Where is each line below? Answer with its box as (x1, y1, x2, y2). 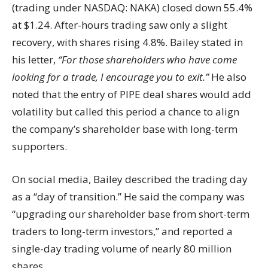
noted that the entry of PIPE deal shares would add (12, 87, 251, 101)
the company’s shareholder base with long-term (12, 121, 237, 136)
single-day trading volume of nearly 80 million (12, 241, 232, 255)
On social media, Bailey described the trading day (12, 172, 248, 186)
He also (209, 69, 246, 84)
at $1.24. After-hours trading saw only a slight (12, 17, 227, 32)
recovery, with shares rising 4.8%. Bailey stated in (12, 35, 243, 49)
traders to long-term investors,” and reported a (12, 224, 233, 238)
